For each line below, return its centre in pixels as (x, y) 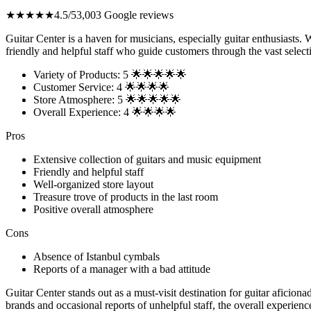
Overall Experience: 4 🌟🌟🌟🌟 (105, 112)
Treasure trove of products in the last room (126, 197)
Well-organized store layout (93, 185)
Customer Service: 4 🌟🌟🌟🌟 (101, 87)
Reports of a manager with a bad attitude (122, 269)
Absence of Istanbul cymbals (96, 257)
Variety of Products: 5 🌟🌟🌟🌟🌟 (110, 75)
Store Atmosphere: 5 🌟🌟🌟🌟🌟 (107, 100)
